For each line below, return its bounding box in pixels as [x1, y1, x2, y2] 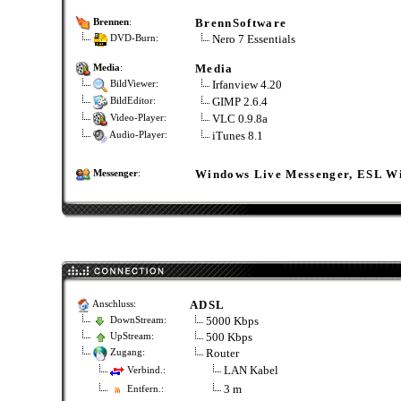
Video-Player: [107, 113, 166, 124]
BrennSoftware [195, 16, 287, 30]
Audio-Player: [107, 130, 167, 141]
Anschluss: [90, 299, 136, 310]
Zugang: [107, 347, 145, 358]
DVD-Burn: [107, 33, 158, 44]
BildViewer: [107, 79, 158, 90]
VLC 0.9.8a [209, 112, 268, 125]
